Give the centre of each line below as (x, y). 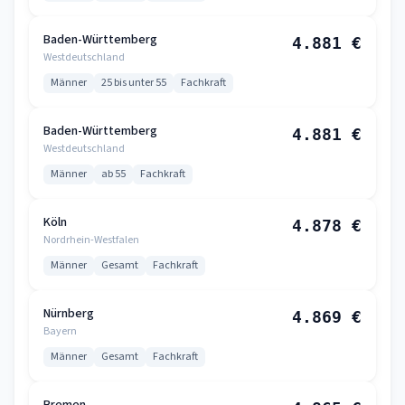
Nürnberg (69, 314)
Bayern (60, 331)
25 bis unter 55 (134, 83)
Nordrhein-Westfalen (91, 240)
